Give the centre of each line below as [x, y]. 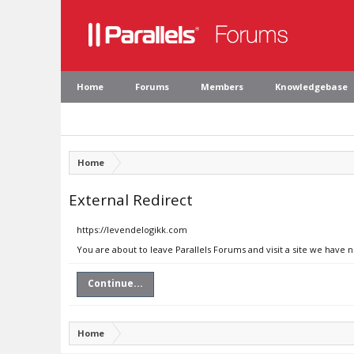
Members [222, 87]
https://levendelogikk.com [132, 230]
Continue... [115, 283]
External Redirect [131, 200]
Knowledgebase [311, 87]
